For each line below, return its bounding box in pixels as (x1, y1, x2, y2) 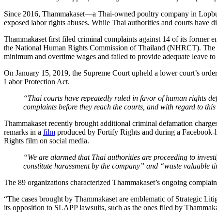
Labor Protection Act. (4, 77, 70, 86)
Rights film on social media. (4, 136, 89, 145)
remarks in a (4, 127, 43, 136)
